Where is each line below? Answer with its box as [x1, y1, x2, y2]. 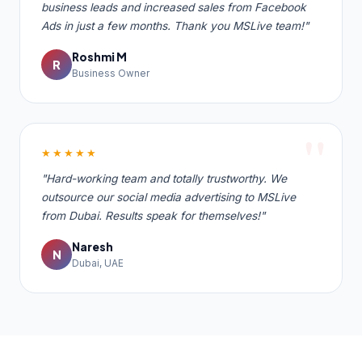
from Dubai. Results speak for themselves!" [41, 208, 265, 222]
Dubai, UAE [72, 257, 124, 269]
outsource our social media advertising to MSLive [41, 190, 296, 204]
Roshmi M [72, 49, 127, 64]
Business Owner [72, 67, 149, 79]
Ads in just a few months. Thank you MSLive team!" [41, 19, 309, 32]
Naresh [72, 239, 113, 254]
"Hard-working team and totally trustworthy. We [41, 171, 287, 185]
